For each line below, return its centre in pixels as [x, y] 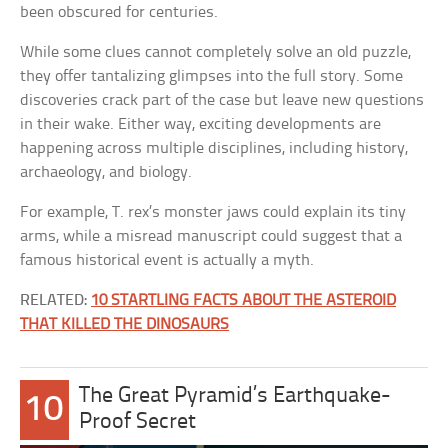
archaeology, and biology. [106, 172]
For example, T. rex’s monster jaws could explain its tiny [213, 212]
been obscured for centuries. [119, 12]
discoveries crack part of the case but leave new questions [222, 100]
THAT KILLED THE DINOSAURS [125, 324]
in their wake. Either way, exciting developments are [201, 124]
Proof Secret [137, 422]
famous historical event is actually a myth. [167, 260]
